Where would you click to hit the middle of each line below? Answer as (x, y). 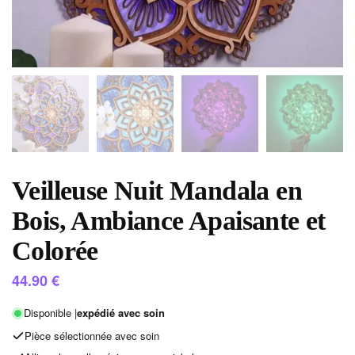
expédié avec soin (121, 313)
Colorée (55, 251)
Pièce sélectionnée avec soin (92, 336)
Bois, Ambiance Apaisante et (169, 221)
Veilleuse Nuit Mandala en (157, 191)
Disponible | (50, 313)
